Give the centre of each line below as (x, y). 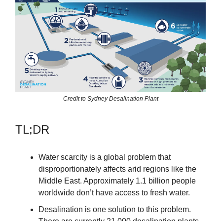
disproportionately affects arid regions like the (117, 169)
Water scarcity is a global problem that (105, 157)
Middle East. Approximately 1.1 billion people (117, 181)
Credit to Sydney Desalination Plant (110, 99)
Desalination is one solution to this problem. (115, 210)
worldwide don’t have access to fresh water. (114, 193)
